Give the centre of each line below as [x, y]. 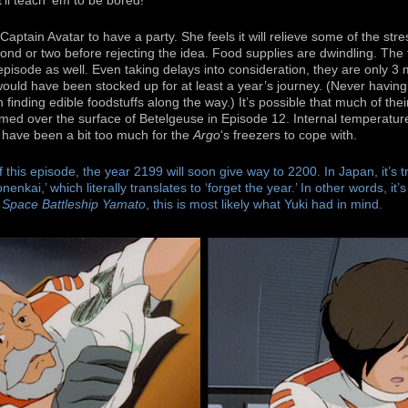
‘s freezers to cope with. [289, 135]
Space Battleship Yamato [74, 204]
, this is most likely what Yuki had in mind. [264, 204]
